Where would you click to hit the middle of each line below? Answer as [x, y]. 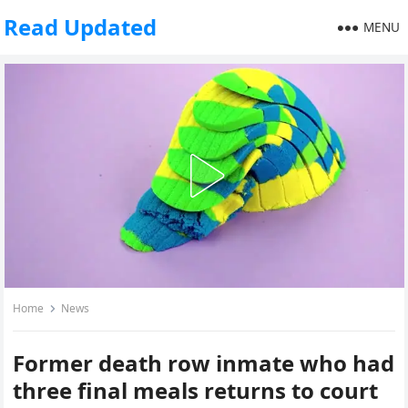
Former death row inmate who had [204, 363]
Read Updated [81, 27]
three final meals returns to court [196, 390]
